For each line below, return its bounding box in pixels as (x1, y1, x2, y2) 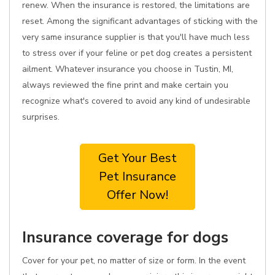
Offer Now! (107, 187, 168, 203)
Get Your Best (98, 150, 177, 166)
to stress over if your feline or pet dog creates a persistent (22, 47, 252, 59)
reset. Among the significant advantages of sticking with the (22, 15, 258, 27)
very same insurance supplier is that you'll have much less (22, 31, 250, 43)
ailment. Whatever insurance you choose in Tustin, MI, (22, 63, 233, 75)
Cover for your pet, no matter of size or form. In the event (22, 255, 246, 266)
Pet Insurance (99, 168, 176, 185)
